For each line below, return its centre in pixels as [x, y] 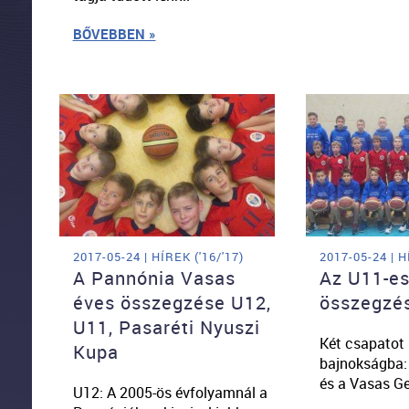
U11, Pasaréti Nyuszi [166, 327]
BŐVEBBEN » [114, 33]
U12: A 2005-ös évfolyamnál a [170, 392]
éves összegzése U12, [172, 302]
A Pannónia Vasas [154, 278]
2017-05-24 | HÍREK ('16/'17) [158, 256]
